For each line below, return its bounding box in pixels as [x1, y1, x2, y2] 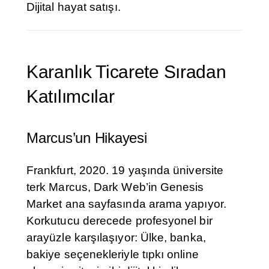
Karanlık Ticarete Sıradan [26, 62, 226, 82]
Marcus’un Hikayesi [26, 130, 147, 147]
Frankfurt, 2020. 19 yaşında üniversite [26, 164, 224, 177]
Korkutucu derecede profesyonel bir [26, 214, 213, 228]
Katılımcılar [26, 86, 115, 107]
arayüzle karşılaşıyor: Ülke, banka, [26, 231, 206, 244]
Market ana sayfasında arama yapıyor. [26, 198, 226, 211]
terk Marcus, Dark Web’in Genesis [26, 181, 204, 194]
